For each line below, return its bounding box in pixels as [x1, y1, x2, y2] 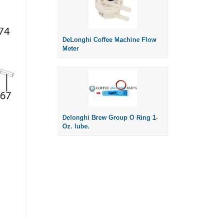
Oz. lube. [62, 122, 90, 130]
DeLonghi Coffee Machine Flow [62, 36, 156, 44]
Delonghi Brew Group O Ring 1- [62, 113, 158, 121]
